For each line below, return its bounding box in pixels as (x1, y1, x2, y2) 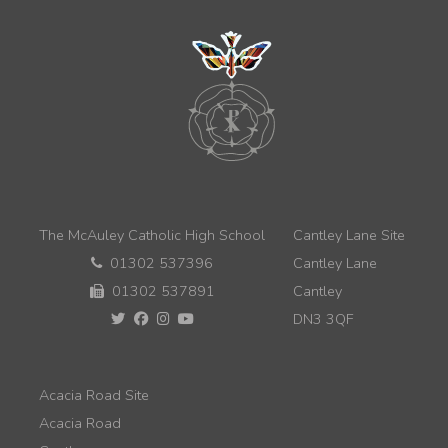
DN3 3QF (293, 309, 354, 330)
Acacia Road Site (39, 385, 149, 406)
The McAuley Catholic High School (39, 225, 265, 246)
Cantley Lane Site (293, 225, 405, 246)
